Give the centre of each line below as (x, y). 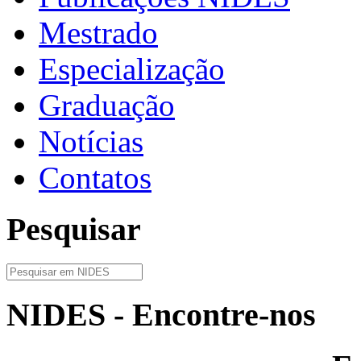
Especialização (132, 68)
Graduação (107, 105)
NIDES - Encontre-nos (161, 314)
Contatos (95, 177)
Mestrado (98, 32)
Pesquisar (74, 230)
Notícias (91, 141)
